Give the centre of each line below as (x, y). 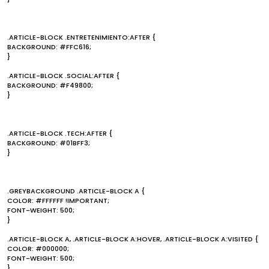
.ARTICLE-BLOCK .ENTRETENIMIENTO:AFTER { (81, 37)
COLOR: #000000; (38, 249)
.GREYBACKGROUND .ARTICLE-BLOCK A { (76, 191)
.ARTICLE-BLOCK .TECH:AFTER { (60, 133)
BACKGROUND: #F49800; (50, 85)
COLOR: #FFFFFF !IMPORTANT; (58, 201)
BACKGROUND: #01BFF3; (49, 143)
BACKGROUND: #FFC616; (49, 47)
